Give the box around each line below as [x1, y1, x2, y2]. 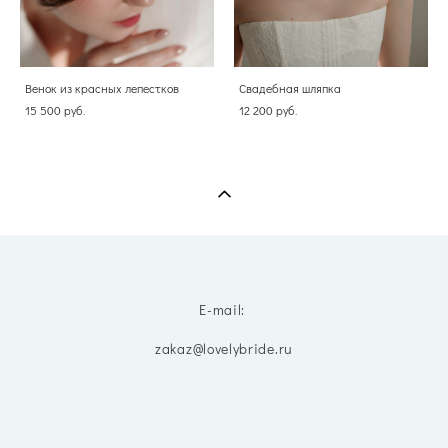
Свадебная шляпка [239, 79, 341, 96]
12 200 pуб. [239, 101, 297, 118]
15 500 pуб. [25, 101, 85, 118]
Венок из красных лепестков [25, 79, 179, 96]
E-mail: [199, 299, 249, 319]
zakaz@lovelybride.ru [155, 338, 293, 358]
